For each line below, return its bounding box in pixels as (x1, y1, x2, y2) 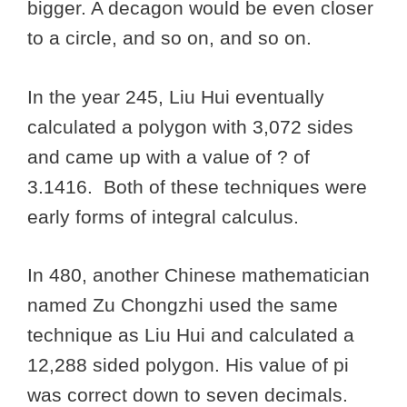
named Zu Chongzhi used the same (27, 294, 338, 316)
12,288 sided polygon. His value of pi (27, 354, 349, 376)
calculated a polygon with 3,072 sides (27, 115, 353, 137)
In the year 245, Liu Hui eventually (27, 85, 324, 107)
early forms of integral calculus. (27, 205, 304, 227)
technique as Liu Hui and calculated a (27, 324, 354, 346)
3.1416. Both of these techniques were (27, 175, 367, 197)
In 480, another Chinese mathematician (27, 264, 370, 286)
